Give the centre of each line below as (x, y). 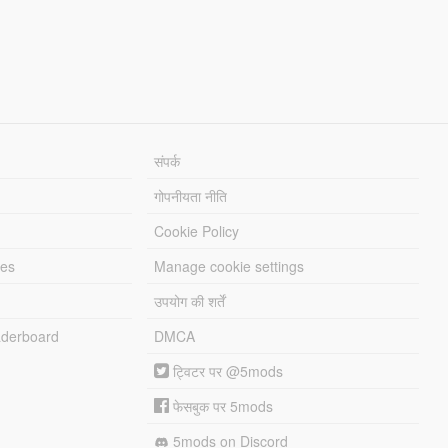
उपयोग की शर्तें (190, 300)
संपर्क (167, 160)
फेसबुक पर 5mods (221, 405)
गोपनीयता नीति (191, 195)
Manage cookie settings (229, 265)
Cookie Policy (197, 230)
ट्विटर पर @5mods (226, 370)
